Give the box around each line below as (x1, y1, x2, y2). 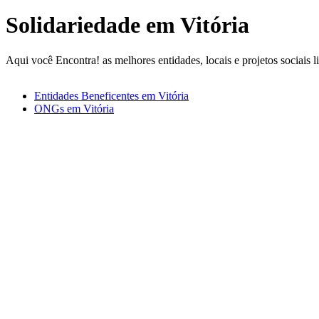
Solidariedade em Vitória (6, 12, 249, 38)
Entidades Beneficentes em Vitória (34, 89, 189, 102)
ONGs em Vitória (34, 102, 114, 115)
